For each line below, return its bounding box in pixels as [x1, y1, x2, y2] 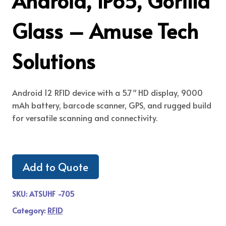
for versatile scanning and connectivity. [12, 111, 157, 123]
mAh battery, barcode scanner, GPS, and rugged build [12, 99, 211, 110]
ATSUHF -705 [29, 189, 75, 199]
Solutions [12, 46, 95, 75]
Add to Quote [23, 159, 88, 174]
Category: [12, 205, 47, 216]
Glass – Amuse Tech [12, 16, 198, 44]
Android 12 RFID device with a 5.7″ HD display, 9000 [12, 86, 203, 98]
